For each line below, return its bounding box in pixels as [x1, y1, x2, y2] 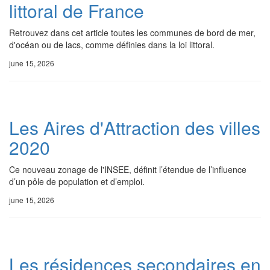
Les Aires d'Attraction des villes [9, 115, 260, 140]
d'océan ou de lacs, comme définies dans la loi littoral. [9, 39, 215, 51]
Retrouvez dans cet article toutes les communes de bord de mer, [9, 27, 256, 39]
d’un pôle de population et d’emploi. [9, 175, 145, 187]
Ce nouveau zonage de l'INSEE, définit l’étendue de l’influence [9, 163, 246, 175]
